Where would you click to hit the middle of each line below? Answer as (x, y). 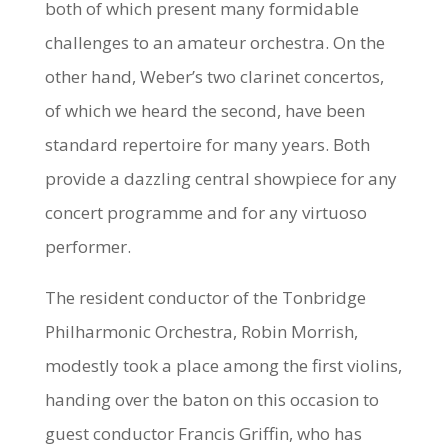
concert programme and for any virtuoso (205, 212)
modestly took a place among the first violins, (223, 365)
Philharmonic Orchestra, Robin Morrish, (201, 331)
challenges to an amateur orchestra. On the (214, 42)
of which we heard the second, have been (204, 110)
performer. (87, 246)
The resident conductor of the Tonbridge (205, 297)
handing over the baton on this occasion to (211, 399)
